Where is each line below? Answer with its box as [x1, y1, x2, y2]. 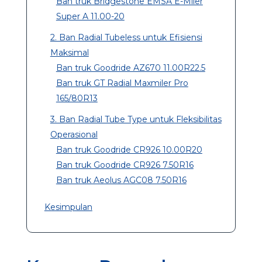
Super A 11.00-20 [56, 11, 125, 22]
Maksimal [50, 47, 89, 58]
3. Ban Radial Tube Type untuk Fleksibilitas [50, 113, 222, 125]
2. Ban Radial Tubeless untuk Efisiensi [50, 32, 202, 43]
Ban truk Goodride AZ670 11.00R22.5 [56, 62, 205, 73]
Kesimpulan [44, 201, 92, 212]
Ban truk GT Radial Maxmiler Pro [56, 77, 188, 88]
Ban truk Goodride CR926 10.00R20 [56, 144, 202, 155]
